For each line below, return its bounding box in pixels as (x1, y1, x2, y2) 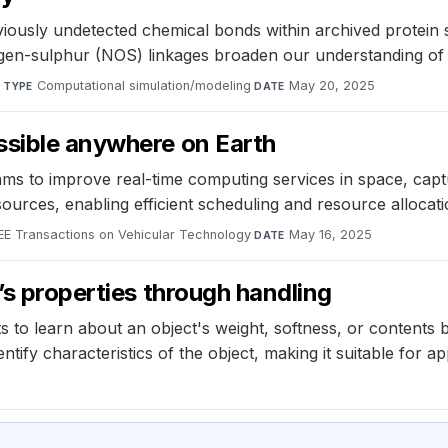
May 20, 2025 (289, 77, 376, 93)
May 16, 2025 (289, 226, 373, 242)
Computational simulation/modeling (37, 77, 252, 93)
